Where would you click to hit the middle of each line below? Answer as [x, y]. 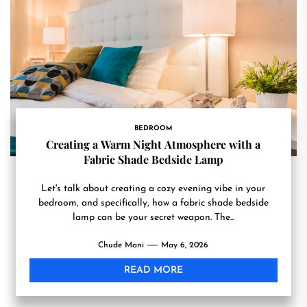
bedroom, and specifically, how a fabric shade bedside [153, 203]
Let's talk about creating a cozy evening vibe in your [153, 189]
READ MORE [153, 270]
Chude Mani [121, 245]
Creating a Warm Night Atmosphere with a [153, 144]
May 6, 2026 [185, 245]
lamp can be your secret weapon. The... [153, 218]
